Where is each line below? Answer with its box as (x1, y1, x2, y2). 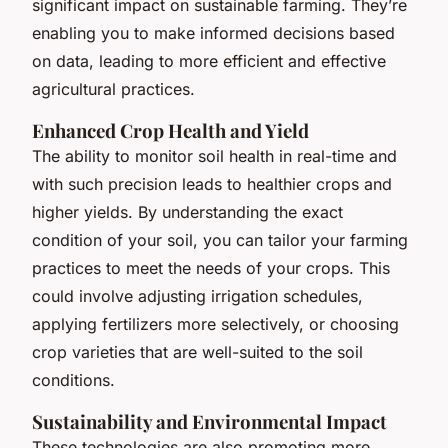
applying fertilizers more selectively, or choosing (32, 313, 399, 334)
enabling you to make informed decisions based (32, 22, 395, 43)
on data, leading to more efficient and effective (32, 50, 386, 71)
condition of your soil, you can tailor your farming (32, 229, 408, 250)
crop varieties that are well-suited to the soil (32, 341, 363, 362)
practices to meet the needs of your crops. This (32, 257, 390, 278)
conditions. (32, 369, 115, 390)
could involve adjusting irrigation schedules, (32, 285, 363, 306)
